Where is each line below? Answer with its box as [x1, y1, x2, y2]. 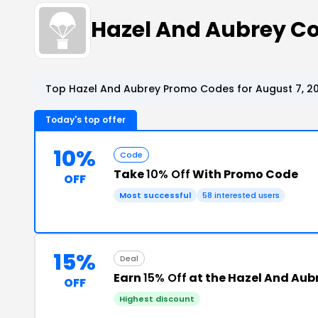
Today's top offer [45, 113, 126, 126]
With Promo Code [190, 165, 298, 182]
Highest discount [119, 292, 194, 305]
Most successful [119, 189, 191, 201]
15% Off [143, 269, 187, 286]
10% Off [146, 165, 190, 182]
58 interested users [202, 189, 280, 201]
